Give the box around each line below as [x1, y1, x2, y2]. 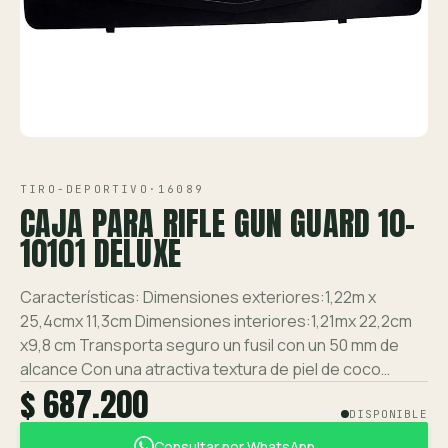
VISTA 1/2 [40, 102, 123, 116]
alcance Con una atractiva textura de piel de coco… [20, 358, 390, 380]
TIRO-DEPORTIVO [20, 182, 149, 196]
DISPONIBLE [349, 407, 428, 421]
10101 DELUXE [20, 229, 181, 278]
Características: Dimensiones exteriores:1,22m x [20, 286, 376, 308]
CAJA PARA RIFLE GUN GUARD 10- [20, 199, 416, 248]
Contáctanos [20, 43, 119, 64]
